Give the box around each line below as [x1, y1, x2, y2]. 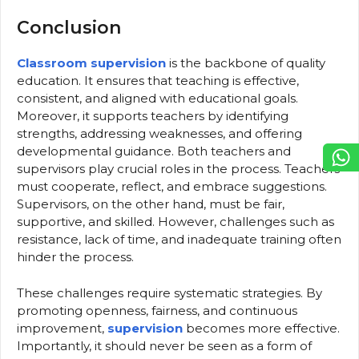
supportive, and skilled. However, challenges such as [17, 214, 334, 230]
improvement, [17, 320, 107, 336]
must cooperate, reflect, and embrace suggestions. [17, 179, 327, 195]
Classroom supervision [17, 55, 166, 71]
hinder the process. [17, 249, 134, 265]
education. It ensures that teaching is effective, [17, 73, 299, 89]
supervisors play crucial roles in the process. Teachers [17, 161, 340, 177]
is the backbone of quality [166, 55, 325, 71]
